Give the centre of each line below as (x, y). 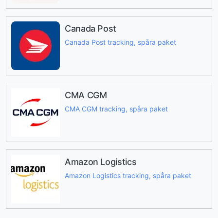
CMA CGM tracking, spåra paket (116, 109)
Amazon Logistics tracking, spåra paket (128, 176)
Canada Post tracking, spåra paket (120, 42)
